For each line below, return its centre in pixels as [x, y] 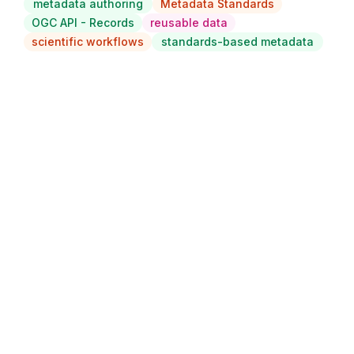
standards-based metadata [237, 41]
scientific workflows [88, 41]
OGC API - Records [83, 22]
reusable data [189, 22]
